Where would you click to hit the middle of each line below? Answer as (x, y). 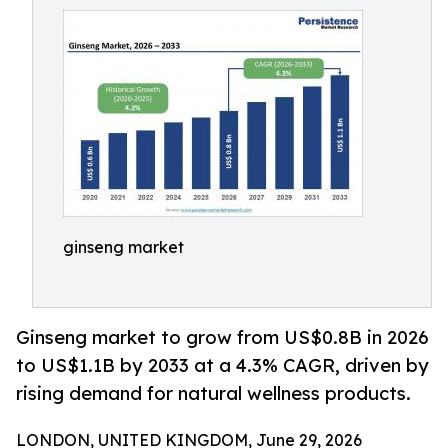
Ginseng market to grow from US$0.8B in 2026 (222, 337)
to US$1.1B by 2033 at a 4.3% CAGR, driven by (222, 365)
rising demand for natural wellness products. (213, 393)
